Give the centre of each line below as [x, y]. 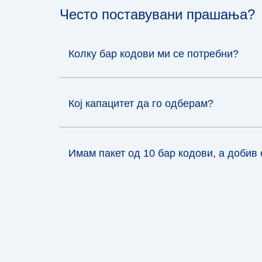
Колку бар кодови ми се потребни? [154, 54]
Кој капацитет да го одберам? [141, 103]
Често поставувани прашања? [157, 14]
